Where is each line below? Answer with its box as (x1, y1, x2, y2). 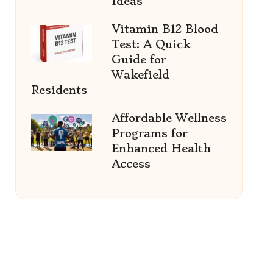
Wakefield (111, 68, 169, 81)
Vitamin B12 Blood (111, 23, 218, 35)
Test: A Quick (111, 38, 190, 51)
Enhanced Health (111, 142, 211, 155)
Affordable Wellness (111, 112, 227, 124)
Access (111, 157, 151, 170)
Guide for (111, 53, 166, 66)
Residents (30, 83, 87, 96)
